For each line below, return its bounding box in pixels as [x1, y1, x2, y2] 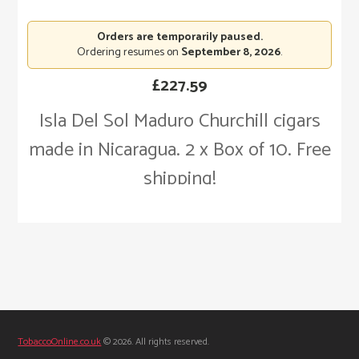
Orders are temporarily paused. [96, 28, 263, 47]
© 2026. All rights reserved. [101, 333, 210, 349]
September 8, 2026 [181, 43, 280, 63]
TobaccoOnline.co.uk [18, 333, 102, 349]
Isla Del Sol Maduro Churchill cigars [38, 106, 321, 138]
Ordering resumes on [77, 43, 181, 63]
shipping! [143, 163, 216, 196]
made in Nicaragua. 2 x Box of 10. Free [28, 135, 331, 167]
